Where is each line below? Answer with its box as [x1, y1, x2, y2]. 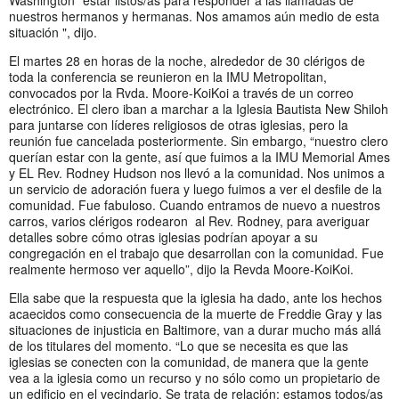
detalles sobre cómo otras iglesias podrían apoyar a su [9, 227, 318, 246]
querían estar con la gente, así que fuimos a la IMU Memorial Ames [9, 147, 390, 166]
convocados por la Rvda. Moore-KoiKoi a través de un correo [9, 83, 354, 102]
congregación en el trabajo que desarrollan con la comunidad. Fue [9, 243, 384, 262]
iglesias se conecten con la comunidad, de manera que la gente [9, 352, 369, 370]
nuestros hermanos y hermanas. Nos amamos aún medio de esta [9, 6, 379, 25]
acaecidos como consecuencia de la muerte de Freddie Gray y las [9, 304, 382, 322]
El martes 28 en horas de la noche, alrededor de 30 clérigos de [9, 51, 365, 69]
